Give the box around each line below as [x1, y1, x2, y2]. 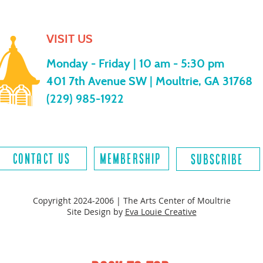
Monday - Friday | [46, 56, 139, 70]
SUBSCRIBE [190, 151, 244, 167]
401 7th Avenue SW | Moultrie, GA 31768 [46, 74, 252, 88]
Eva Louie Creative [124, 206, 197, 217]
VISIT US [46, 32, 93, 46]
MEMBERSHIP [99, 151, 161, 166]
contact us [12, 151, 71, 166]
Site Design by [66, 206, 125, 217]
